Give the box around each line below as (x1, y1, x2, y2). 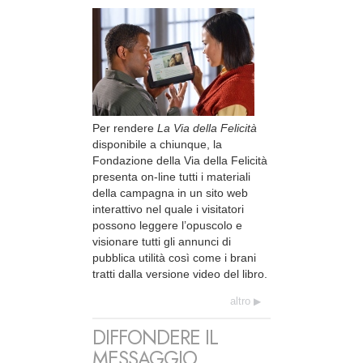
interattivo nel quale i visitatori (92, 202, 244, 216)
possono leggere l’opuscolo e (92, 218, 242, 232)
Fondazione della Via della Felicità (92, 153, 267, 167)
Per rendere (92, 121, 157, 135)
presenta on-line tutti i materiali (92, 169, 250, 183)
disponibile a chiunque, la (92, 137, 222, 151)
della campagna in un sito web (92, 186, 248, 199)
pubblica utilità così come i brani (92, 250, 256, 264)
